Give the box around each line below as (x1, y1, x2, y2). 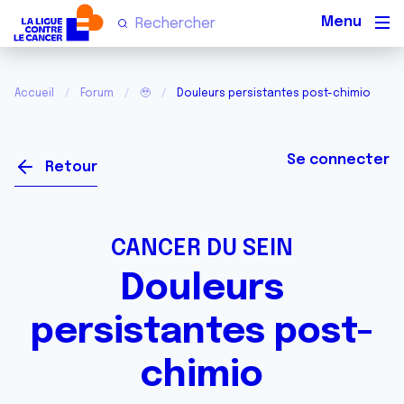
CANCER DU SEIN (111, 237, 293, 261)
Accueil (14, 88, 54, 99)
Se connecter (287, 152, 390, 168)
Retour (45, 160, 97, 175)
